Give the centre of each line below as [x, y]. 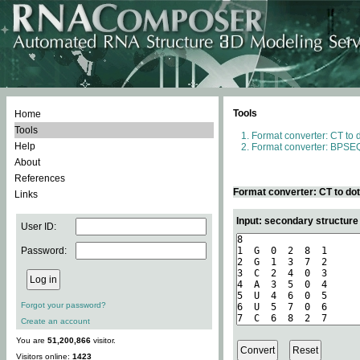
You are [32, 340]
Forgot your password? [63, 305]
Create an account [55, 321]
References [40, 178]
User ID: [39, 227]
